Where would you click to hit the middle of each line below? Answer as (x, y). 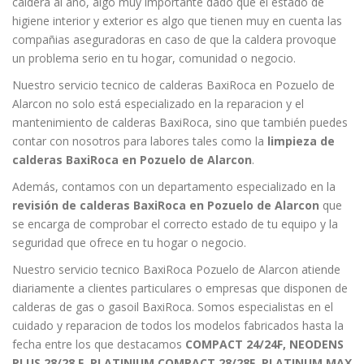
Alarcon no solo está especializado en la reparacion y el (158, 103)
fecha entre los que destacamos (99, 344)
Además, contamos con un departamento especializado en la (174, 186)
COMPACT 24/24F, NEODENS (264, 344)
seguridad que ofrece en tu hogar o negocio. (129, 242)
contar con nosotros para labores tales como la (140, 141)
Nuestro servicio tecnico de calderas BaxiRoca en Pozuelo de (173, 84)
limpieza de (301, 141)
